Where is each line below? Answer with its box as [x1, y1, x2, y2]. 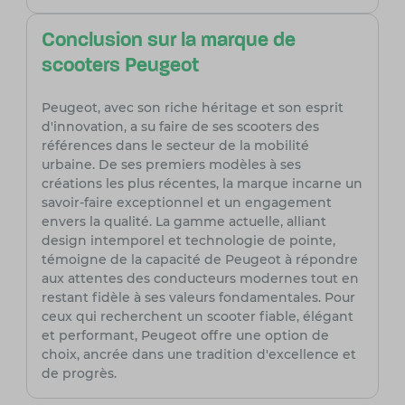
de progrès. [41, 365, 117, 382]
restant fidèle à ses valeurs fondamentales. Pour [41, 289, 355, 306]
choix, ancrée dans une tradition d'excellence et [41, 346, 356, 363]
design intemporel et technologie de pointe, [41, 232, 335, 250]
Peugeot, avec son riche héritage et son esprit [41, 99, 344, 117]
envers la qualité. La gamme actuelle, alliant [41, 213, 326, 231]
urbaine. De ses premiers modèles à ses [41, 156, 301, 174]
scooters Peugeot [41, 56, 199, 78]
